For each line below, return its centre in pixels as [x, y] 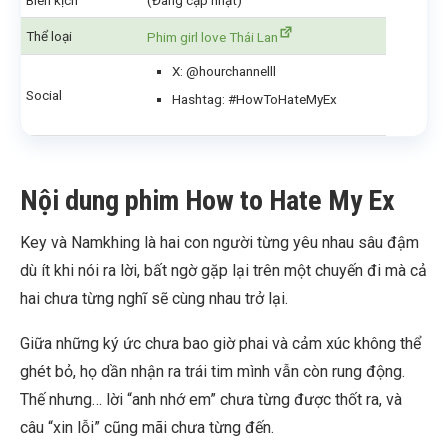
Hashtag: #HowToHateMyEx [254, 99]
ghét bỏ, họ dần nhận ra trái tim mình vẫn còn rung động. [212, 372]
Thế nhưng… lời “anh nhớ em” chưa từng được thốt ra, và [211, 400]
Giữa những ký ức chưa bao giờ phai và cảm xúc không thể [220, 344]
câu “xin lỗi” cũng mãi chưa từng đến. [147, 428]
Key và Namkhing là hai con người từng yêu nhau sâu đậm [219, 243]
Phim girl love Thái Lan [212, 37]
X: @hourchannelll [224, 71]
